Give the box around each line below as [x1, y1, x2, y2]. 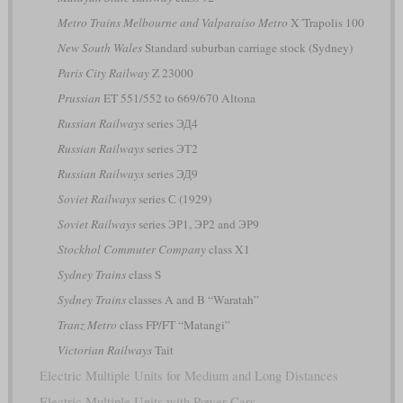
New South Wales [57, 39, 142, 56]
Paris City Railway [57, 64, 149, 81]
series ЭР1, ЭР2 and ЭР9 [135, 215, 259, 232]
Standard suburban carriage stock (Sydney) [141, 39, 353, 56]
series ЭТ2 [143, 139, 198, 157]
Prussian [57, 89, 101, 106]
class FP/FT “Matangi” [116, 316, 230, 333]
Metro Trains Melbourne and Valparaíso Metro [57, 13, 288, 31]
